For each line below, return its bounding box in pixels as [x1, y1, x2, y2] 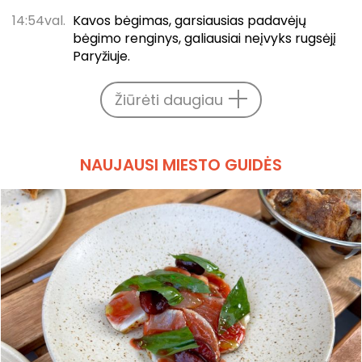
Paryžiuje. [72, 46, 130, 65]
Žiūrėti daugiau [115, 89, 223, 110]
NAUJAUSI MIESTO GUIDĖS [80, 153, 282, 176]
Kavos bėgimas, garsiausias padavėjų [72, 11, 306, 30]
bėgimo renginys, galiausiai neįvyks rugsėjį [72, 28, 336, 48]
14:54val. [12, 11, 65, 30]
